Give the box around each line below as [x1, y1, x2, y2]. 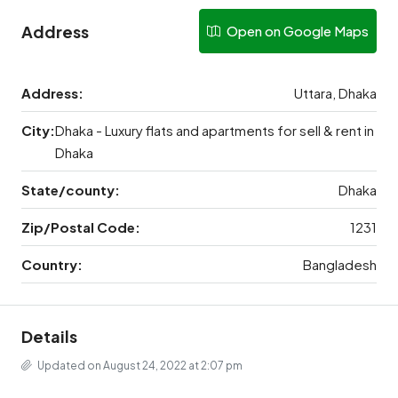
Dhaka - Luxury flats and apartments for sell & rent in [55, 122, 374, 139]
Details [21, 326, 77, 346]
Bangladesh [303, 256, 377, 273]
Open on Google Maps [224, 22, 369, 39]
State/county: [21, 181, 120, 198]
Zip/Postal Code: [21, 219, 140, 235]
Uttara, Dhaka [294, 84, 377, 101]
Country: [21, 256, 83, 273]
